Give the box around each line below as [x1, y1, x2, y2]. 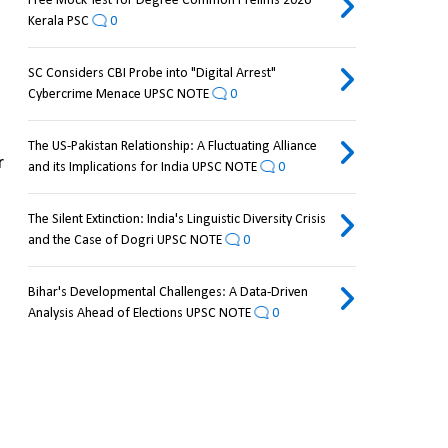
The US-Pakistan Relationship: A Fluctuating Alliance [27, 139, 317, 155]
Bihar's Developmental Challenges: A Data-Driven [27, 285, 308, 301]
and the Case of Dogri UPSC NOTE [27, 233, 222, 249]
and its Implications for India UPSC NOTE [27, 160, 257, 176]
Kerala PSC [27, 14, 89, 30]
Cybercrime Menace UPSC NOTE [27, 87, 209, 103]
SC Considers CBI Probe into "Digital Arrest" [27, 66, 276, 82]
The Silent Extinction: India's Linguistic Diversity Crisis [27, 212, 326, 228]
